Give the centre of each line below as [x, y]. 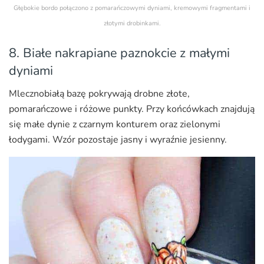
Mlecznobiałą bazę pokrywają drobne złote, [99, 93]
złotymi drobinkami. [132, 24]
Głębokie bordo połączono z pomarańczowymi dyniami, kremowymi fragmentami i [132, 8]
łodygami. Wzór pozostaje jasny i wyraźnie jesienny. [118, 139]
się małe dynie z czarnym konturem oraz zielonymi [115, 124]
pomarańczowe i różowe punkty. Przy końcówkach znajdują [132, 109]
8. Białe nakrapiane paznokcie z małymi [119, 53]
